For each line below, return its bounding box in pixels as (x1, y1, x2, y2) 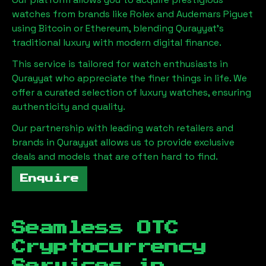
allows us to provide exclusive (100, 136, 235, 148)
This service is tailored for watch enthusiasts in (12, 58, 228, 70)
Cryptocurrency (12, 240, 207, 254)
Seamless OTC (12, 221, 179, 235)
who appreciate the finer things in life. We (53, 72, 247, 84)
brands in (12, 136, 57, 148)
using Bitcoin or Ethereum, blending (12, 22, 173, 34)
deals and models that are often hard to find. (12, 150, 218, 163)
